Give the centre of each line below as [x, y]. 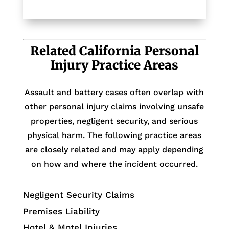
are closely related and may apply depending [114, 150]
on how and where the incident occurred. [114, 164]
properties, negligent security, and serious [114, 121]
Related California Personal [114, 51]
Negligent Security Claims [78, 195]
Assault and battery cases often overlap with [114, 93]
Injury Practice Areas [114, 65]
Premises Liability [61, 211]
